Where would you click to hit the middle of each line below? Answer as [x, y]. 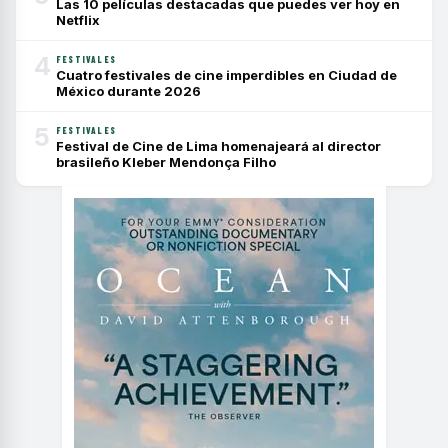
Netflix [78, 20]
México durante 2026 [128, 91]
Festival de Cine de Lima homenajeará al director [218, 146]
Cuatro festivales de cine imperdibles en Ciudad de [226, 75]
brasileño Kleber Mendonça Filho [166, 162]
